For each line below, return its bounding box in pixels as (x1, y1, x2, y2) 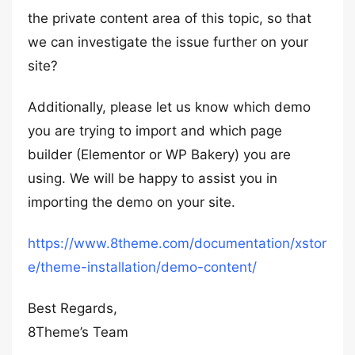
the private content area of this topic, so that (28, 10, 311, 26)
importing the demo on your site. (28, 194, 235, 210)
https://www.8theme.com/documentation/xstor (28, 235, 326, 251)
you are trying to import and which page (28, 123, 282, 139)
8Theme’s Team (28, 324, 128, 340)
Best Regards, (28, 300, 117, 316)
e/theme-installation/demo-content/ (28, 259, 257, 275)
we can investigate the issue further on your (28, 34, 308, 50)
